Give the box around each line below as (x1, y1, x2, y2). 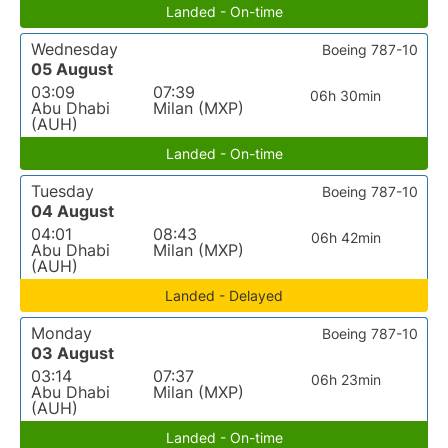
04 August (31, 201, 114, 221)
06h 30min (310, 87, 382, 104)
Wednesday (31, 39, 118, 59)
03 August (31, 343, 114, 363)
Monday (31, 323, 92, 343)
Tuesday (31, 181, 94, 201)
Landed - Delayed (165, 287, 283, 304)
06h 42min (310, 229, 381, 246)
